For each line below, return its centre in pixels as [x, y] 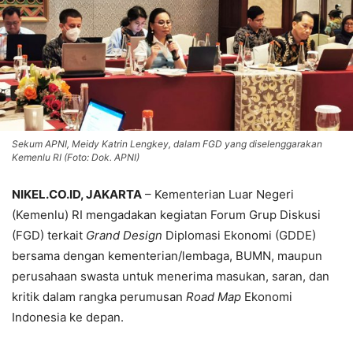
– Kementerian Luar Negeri [218, 195]
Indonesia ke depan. [68, 318]
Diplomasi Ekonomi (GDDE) [239, 236]
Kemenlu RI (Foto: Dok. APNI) [76, 158]
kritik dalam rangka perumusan [99, 297]
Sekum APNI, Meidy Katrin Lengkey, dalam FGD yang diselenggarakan [167, 144]
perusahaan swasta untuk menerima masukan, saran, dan [171, 277]
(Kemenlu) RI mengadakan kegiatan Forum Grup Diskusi [166, 215]
